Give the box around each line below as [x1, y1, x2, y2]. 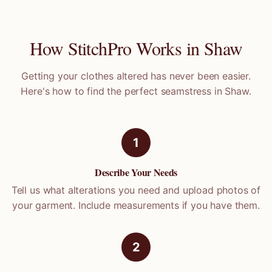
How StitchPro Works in [29, 36, 204, 60]
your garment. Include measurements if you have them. [12, 199, 260, 211]
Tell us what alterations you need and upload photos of [11, 184, 261, 196]
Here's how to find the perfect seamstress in [21, 85, 225, 97]
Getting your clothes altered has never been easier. [21, 70, 251, 82]
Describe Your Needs [95, 165, 177, 179]
